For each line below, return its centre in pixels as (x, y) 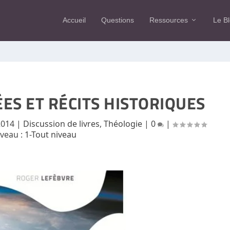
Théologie (123, 123)
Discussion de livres (62, 123)
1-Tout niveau (51, 134)
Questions (117, 20)
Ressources (168, 20)
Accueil (74, 20)
